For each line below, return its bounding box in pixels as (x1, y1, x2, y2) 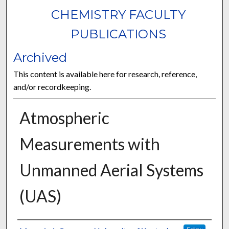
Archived (13, 50, 67, 65)
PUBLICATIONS (71, 27, 167, 42)
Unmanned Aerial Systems (19, 160, 203, 180)
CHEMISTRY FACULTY (51, 7, 186, 22)
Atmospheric (19, 108, 109, 128)
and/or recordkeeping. (13, 82, 91, 92)
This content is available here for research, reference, (13, 69, 197, 79)
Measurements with (19, 134, 160, 154)
